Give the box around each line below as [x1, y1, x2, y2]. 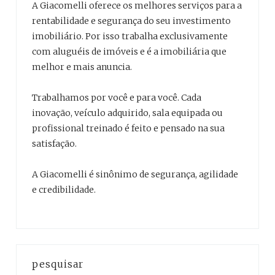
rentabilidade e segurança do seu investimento [32, 15, 231, 27]
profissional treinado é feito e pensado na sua [32, 123, 225, 134]
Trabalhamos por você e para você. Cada [32, 92, 201, 104]
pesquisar [32, 258, 83, 271]
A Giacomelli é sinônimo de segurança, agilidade [32, 169, 238, 180]
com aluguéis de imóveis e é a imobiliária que [32, 46, 227, 58]
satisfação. [32, 138, 77, 150]
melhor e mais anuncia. [32, 61, 132, 73]
